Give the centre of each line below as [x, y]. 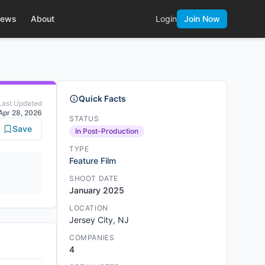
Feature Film [93, 161]
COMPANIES [92, 237]
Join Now [202, 19]
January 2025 [97, 190]
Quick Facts [102, 98]
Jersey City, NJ [99, 220]
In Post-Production [107, 131]
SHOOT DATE [94, 178]
